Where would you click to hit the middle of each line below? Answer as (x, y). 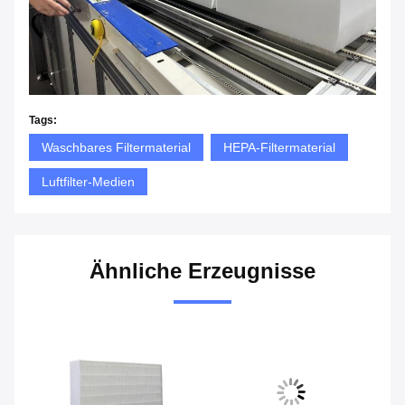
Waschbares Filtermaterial (116, 147)
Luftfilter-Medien (88, 181)
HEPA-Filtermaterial (279, 147)
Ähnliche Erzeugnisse (202, 270)
